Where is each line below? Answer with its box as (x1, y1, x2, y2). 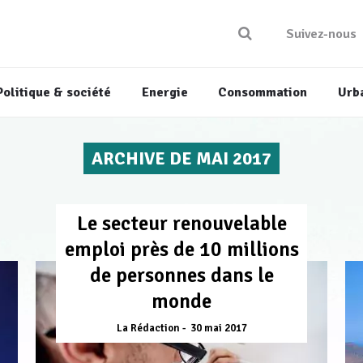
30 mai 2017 (190, 322, 247, 335)
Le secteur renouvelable (76, 211, 287, 237)
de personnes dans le (89, 263, 274, 288)
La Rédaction (116, 322, 180, 335)
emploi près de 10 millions (64, 237, 299, 263)
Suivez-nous (285, 26, 357, 43)
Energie (141, 84, 188, 101)
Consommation (218, 84, 308, 101)
